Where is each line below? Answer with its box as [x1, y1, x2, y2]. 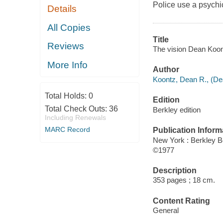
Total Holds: [44, 92, 89, 101]
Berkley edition [152, 105, 201, 114]
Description [152, 166, 197, 175]
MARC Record [44, 125, 90, 134]
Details [47, 3, 77, 14]
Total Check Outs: [44, 105, 109, 113]
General [152, 206, 179, 215]
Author [152, 65, 179, 74]
